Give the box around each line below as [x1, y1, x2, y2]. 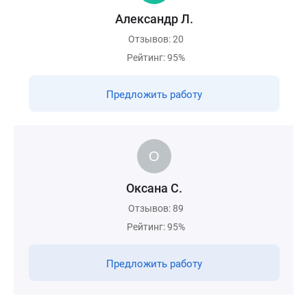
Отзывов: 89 [128, 203, 184, 214]
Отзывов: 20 [128, 34, 184, 45]
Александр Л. [115, 12, 193, 26]
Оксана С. [126, 181, 182, 195]
